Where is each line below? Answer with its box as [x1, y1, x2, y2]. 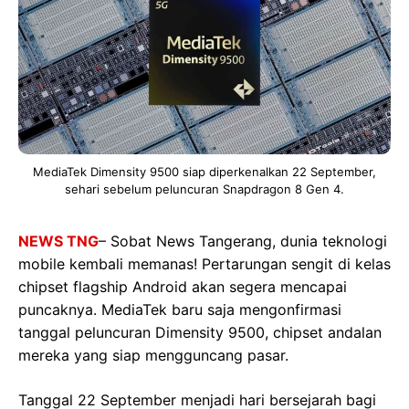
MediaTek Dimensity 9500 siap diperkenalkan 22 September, [33, 164, 376, 180]
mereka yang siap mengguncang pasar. [18, 346, 288, 365]
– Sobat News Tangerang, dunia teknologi [99, 232, 387, 251]
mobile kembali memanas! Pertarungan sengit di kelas [18, 255, 391, 274]
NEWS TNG [18, 232, 99, 251]
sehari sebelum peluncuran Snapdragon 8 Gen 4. [65, 182, 344, 197]
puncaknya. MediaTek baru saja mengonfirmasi [18, 300, 341, 320]
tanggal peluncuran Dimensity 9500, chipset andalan [18, 323, 382, 342]
